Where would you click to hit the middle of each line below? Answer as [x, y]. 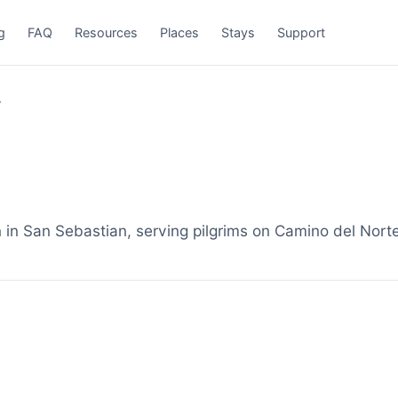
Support [302, 32]
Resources [107, 32]
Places [180, 32]
